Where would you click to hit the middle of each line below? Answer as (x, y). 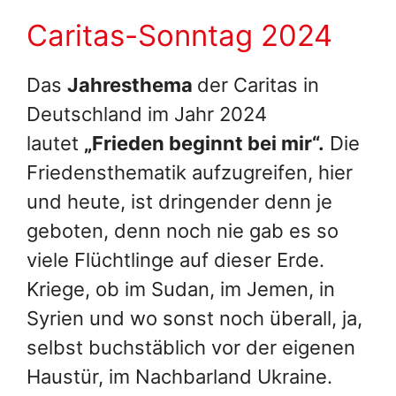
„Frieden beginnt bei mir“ (201, 143)
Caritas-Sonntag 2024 (179, 35)
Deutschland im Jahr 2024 (147, 114)
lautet (55, 143)
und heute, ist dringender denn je (179, 201)
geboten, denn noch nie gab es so (183, 230)
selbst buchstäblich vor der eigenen (191, 347)
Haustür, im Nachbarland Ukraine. (179, 376)
